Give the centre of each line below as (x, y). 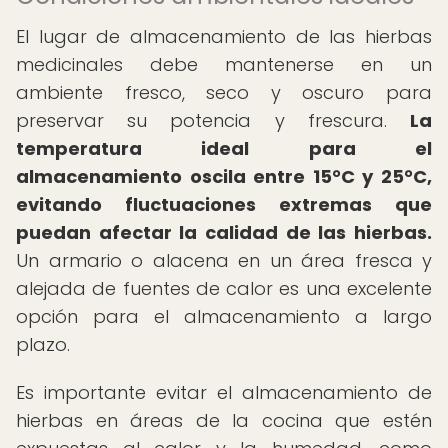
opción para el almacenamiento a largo (224, 316)
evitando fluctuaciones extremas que (224, 204)
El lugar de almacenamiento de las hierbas (224, 36)
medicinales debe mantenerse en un (224, 64)
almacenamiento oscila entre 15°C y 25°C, (224, 176)
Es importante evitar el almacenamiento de (224, 392)
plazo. (43, 344)
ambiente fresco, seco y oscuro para (224, 92)
